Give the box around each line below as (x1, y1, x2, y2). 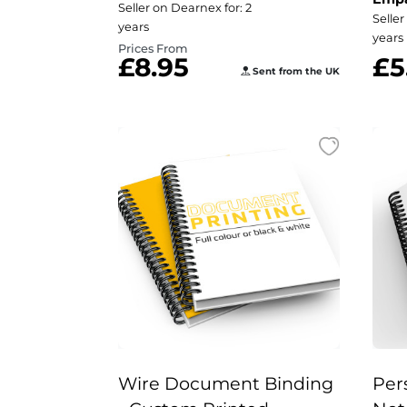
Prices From (118, 42, 188, 55)
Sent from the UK (250, 65, 340, 77)
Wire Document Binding (118, 372, 333, 394)
